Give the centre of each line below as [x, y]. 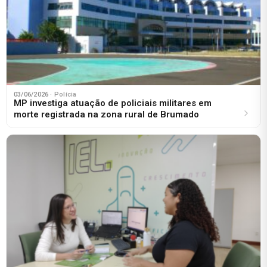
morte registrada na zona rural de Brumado [106, 114]
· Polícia [63, 94]
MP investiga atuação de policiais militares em [113, 103]
